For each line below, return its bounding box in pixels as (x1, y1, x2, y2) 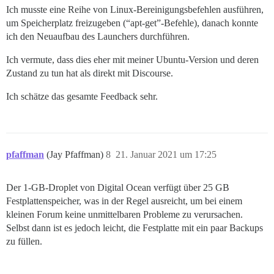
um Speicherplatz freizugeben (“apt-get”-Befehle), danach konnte (6, 18, 258, 29)
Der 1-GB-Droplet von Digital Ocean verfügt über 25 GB (6, 182, 229, 193)
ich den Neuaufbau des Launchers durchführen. (6, 31, 190, 42)
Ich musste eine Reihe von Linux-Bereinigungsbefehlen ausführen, (6, 4, 264, 15)
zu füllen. (6, 236, 42, 247)
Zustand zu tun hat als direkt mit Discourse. (6, 68, 173, 79)
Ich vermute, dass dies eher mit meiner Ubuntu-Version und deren (6, 54, 259, 65)
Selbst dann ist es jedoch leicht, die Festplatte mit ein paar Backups (6, 223, 263, 234)
